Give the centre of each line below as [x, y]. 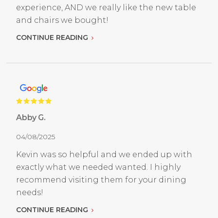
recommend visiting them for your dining [101, 180]
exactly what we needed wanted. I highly [99, 167]
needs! [30, 193]
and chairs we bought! [63, 20]
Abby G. [31, 118]
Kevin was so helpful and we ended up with [104, 155]
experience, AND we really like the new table [106, 8]
